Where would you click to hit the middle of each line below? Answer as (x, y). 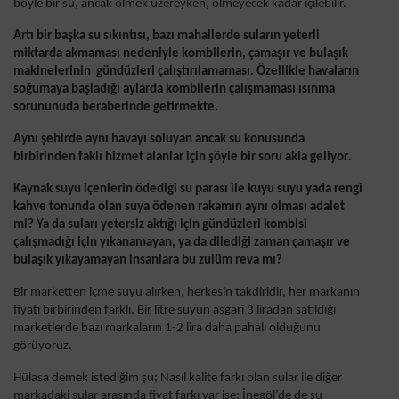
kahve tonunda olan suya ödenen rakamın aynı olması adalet (179, 208)
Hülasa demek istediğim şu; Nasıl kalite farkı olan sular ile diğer (178, 379)
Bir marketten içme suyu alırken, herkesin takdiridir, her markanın (187, 293)
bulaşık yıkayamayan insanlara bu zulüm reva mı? (148, 261)
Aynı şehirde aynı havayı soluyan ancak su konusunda (159, 140)
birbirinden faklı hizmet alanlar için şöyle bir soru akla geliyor (181, 158)
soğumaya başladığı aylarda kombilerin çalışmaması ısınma (174, 90)
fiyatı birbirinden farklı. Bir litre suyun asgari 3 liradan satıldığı (175, 311)
